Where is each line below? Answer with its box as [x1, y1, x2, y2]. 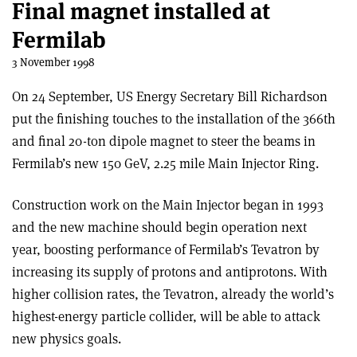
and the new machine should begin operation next [12, 218, 307, 236]
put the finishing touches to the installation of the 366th [12, 110, 335, 127]
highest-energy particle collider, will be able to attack [12, 308, 320, 325]
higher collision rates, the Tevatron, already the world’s [12, 285, 334, 303]
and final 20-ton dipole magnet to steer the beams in [12, 132, 316, 150]
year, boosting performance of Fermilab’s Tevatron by [12, 241, 320, 258]
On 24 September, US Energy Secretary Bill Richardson [12, 88, 328, 105]
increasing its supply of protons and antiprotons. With [12, 263, 328, 280]
